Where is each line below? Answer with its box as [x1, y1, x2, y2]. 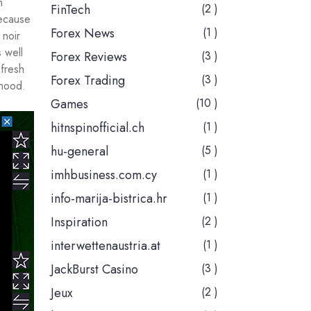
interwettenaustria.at [51, 237, 160, 255]
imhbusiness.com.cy [51, 166, 157, 185]
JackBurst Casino [51, 260, 138, 279]
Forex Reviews [51, 48, 127, 67]
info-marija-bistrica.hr [51, 190, 167, 208]
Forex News [51, 24, 115, 43]
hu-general [51, 142, 108, 161]
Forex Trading [51, 72, 125, 90]
